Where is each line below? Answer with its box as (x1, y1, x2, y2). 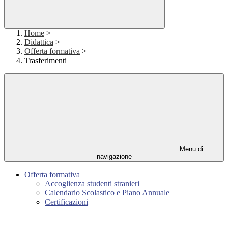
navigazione (96, 153, 132, 161)
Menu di (178, 145, 203, 153)
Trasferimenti (24, 56, 67, 65)
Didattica (24, 38, 53, 47)
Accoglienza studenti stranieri (45, 179, 139, 188)
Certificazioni (45, 197, 88, 207)
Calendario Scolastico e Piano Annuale (45, 188, 169, 197)
